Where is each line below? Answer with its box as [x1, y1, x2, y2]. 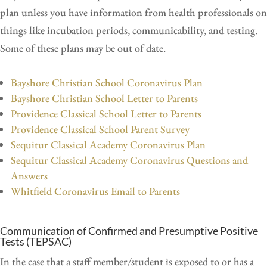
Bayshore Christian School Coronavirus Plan [11, 75, 205, 89]
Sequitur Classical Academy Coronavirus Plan [11, 137, 206, 151]
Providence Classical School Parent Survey [11, 122, 190, 136]
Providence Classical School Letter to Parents [11, 106, 201, 120]
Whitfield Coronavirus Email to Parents [11, 184, 180, 198]
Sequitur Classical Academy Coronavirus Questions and [11, 153, 248, 167]
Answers [11, 168, 48, 182]
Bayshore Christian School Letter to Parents [11, 91, 198, 105]
